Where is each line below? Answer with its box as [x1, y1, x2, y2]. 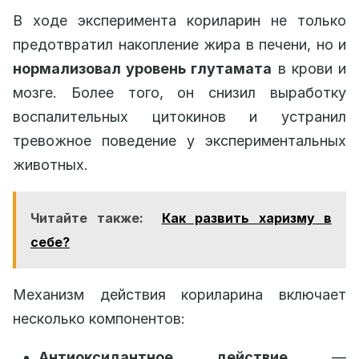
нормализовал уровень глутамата [13, 59, 272, 77]
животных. [13, 155, 88, 173]
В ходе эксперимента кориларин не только [13, 11, 346, 29]
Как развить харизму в [161, 209, 332, 226]
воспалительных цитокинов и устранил [13, 107, 346, 125]
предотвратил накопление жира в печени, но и [13, 35, 346, 53]
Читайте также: [30, 209, 143, 226]
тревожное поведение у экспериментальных [13, 131, 346, 149]
